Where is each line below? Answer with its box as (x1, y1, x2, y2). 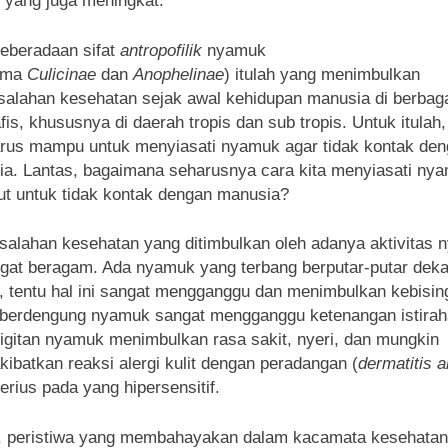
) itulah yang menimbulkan (224, 64, 420, 84)
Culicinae (27, 64, 96, 84)
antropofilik (120, 40, 202, 60)
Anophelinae (133, 64, 224, 84)
